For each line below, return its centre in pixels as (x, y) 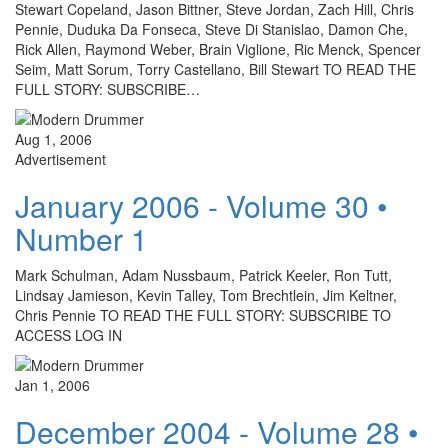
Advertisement (60, 159)
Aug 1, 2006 (53, 139)
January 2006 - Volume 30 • (201, 206)
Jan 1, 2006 (52, 385)
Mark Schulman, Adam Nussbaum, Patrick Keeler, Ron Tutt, (203, 275)
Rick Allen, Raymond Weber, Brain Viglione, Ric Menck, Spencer (218, 49)
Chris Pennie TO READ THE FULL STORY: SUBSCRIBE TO (203, 315)
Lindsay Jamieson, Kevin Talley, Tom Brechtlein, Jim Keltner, (206, 295)
